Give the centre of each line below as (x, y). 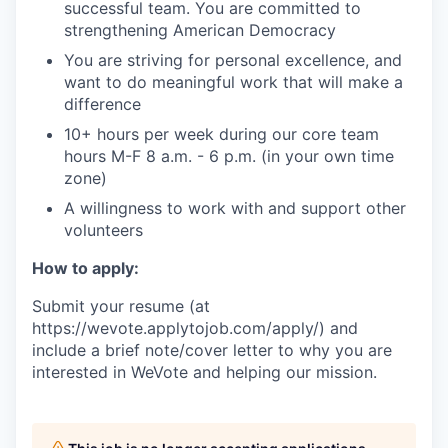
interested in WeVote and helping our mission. (204, 372)
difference (102, 104)
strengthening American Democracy (200, 30)
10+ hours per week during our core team (221, 134)
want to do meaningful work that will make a (233, 82)
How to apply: (85, 268)
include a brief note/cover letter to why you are (212, 350)
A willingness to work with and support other (235, 208)
